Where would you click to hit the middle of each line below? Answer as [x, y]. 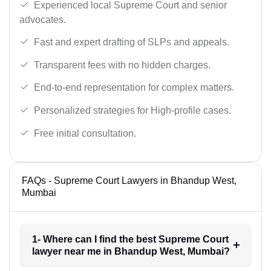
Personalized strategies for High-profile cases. [132, 111]
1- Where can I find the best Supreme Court [130, 240]
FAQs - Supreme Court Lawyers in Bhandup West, [129, 181]
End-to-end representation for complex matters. [134, 88]
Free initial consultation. [85, 133]
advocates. [43, 19]
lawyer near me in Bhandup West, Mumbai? [131, 252]
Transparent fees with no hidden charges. [122, 65]
